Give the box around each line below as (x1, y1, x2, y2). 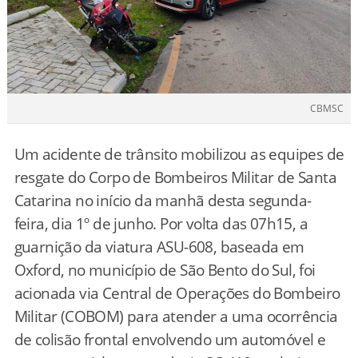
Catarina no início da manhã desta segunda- (14, 189, 312, 211)
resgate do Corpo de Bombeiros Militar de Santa (14, 166, 336, 188)
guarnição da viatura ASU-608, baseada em (14, 236, 304, 257)
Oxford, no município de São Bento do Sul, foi (14, 259, 316, 280)
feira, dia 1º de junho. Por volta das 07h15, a (14, 213, 308, 234)
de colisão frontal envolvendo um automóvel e (14, 328, 326, 350)
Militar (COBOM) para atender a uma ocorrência (14, 305, 338, 327)
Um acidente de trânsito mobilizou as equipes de (14, 143, 344, 165)
